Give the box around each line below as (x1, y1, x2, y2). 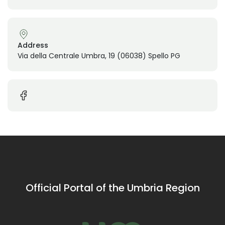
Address (18, 40, 48, 50)
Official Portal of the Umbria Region (25, 181, 200, 195)
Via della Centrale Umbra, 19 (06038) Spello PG (18, 50, 180, 61)
